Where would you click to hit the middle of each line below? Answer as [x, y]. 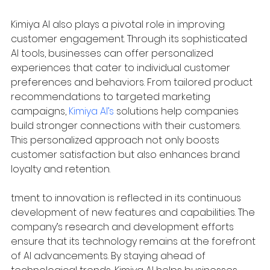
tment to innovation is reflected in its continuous [127, 198]
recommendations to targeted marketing [112, 96]
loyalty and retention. [61, 169]
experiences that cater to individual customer [122, 67]
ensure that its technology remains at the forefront [134, 241]
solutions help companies [177, 111]
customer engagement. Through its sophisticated [130, 39]
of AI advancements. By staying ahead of [109, 256]
